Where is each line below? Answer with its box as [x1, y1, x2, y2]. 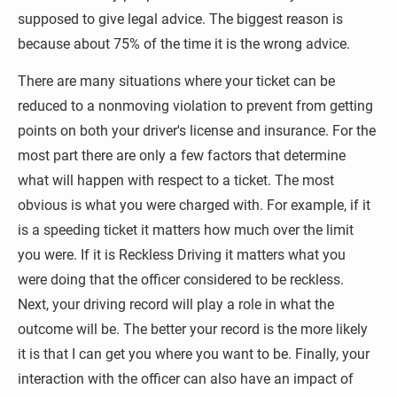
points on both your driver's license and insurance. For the [18, 122, 379, 139]
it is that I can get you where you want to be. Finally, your [18, 346, 373, 362]
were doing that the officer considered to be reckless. [18, 271, 347, 288]
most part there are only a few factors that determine [18, 147, 349, 164]
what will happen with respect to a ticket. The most [18, 172, 338, 189]
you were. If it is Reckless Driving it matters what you [18, 246, 349, 263]
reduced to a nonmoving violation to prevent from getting [18, 97, 377, 114]
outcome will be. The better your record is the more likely [18, 321, 371, 338]
